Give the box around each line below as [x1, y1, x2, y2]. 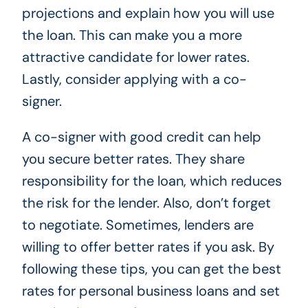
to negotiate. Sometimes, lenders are [21, 215, 254, 234]
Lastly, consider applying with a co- [21, 69, 247, 88]
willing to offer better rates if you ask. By [21, 237, 274, 256]
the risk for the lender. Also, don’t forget [21, 193, 271, 212]
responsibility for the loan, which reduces [21, 171, 282, 190]
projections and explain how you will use [21, 3, 274, 22]
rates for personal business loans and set [21, 281, 280, 300]
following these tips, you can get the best [21, 259, 281, 278]
